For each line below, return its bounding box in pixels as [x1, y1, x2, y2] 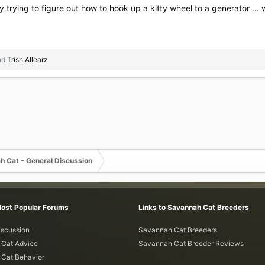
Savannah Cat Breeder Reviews [138, 239, 244, 248]
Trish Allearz [7, 55, 48, 64]
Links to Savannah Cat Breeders [138, 203, 249, 212]
